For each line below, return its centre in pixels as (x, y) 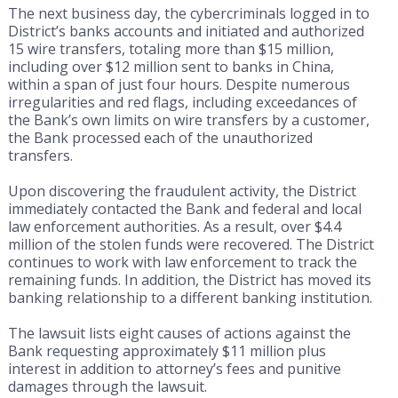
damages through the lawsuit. (107, 386)
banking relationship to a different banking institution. (190, 297)
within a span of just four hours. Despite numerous (179, 84)
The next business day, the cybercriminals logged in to (188, 13)
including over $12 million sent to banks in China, (171, 66)
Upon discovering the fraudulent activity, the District (182, 191)
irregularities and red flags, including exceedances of (182, 102)
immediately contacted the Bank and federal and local (184, 208)
